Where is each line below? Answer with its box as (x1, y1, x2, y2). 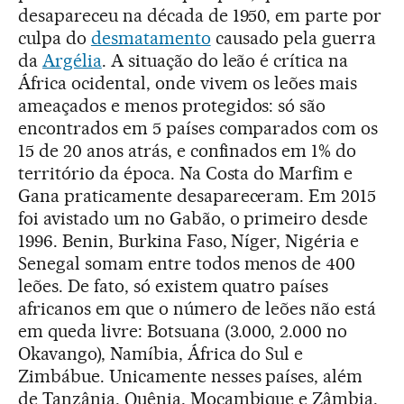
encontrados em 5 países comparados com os (18, 116, 379, 139)
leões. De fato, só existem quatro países (18, 274, 329, 297)
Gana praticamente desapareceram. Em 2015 (18, 184, 377, 207)
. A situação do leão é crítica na (101, 49, 349, 71)
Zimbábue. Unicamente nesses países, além (18, 364, 363, 387)
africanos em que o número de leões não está (18, 297, 377, 319)
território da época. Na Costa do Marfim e (18, 161, 353, 184)
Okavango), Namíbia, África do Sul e (18, 342, 304, 364)
